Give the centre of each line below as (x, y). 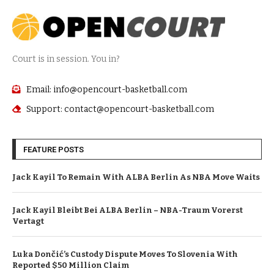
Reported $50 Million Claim (71, 265)
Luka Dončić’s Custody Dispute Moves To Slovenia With (125, 254)
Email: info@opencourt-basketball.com (106, 89)
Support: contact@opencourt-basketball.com (120, 109)
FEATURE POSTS (54, 149)
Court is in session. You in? (66, 59)
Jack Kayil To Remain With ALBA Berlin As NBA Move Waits (136, 177)
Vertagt (28, 221)
